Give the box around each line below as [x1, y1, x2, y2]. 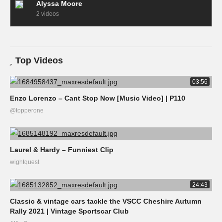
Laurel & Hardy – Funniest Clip [10, 146, 113, 154]
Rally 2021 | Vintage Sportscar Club [10, 207, 129, 215]
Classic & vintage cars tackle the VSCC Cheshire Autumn [10, 197, 202, 205]
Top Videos [15, 55, 63, 65]
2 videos [36, 10, 59, 17]
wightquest [10, 159, 39, 166]
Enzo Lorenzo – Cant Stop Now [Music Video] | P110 [10, 94, 185, 102]
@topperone [10, 107, 44, 114]
